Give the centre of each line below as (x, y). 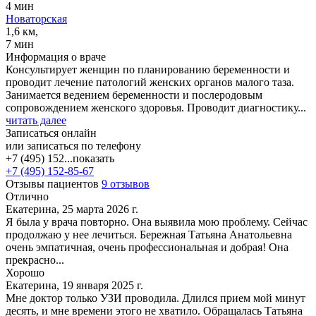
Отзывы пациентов (54, 183)
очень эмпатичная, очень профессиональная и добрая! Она (147, 247)
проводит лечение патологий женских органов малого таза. (150, 82)
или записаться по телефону (73, 145)
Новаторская (36, 18)
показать (93, 158)
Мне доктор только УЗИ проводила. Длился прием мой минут (156, 298)
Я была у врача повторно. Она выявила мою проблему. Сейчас (157, 221)
